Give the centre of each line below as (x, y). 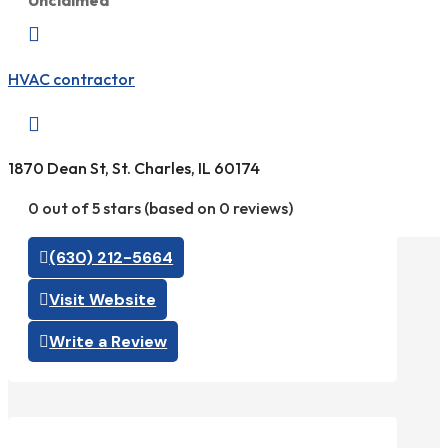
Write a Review (108, 342)
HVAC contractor (71, 78)
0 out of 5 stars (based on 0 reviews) (160, 208)
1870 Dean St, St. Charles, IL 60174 (134, 168)
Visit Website (103, 300)
